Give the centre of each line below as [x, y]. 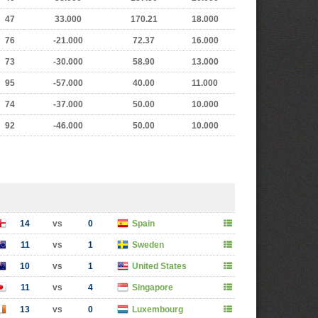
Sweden [148, 245]
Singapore [153, 287]
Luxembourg [158, 309]
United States [159, 266]
